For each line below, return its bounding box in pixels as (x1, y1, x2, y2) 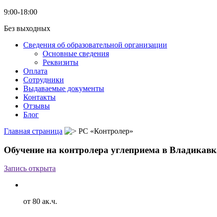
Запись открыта (4, 164, 56, 173)
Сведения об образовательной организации (23, 41, 167, 49)
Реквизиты (43, 58, 78, 66)
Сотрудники (23, 76, 64, 84)
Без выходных (4, 24, 50, 32)
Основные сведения (43, 49, 109, 58)
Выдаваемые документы (23, 84, 104, 93)
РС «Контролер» (78, 127, 133, 135)
